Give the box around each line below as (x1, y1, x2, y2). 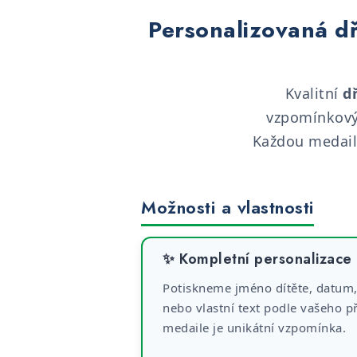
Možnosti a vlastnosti (141, 194, 314, 220)
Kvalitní (284, 84, 343, 103)
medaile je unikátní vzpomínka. (163, 320, 346, 335)
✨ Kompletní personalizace (163, 249, 352, 269)
